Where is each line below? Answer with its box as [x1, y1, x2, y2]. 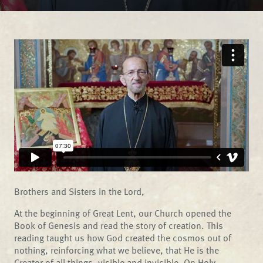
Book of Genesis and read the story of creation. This [14, 218, 224, 232]
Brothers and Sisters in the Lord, [14, 184, 145, 198]
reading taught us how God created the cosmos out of [14, 230, 232, 245]
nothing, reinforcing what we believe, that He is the [14, 242, 220, 257]
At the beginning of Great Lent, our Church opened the [14, 205, 232, 220]
